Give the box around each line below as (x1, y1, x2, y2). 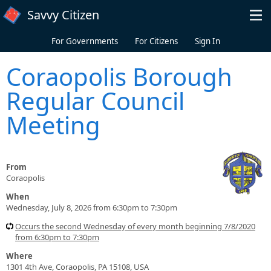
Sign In (194, 36, 220, 47)
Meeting (6, 108, 100, 142)
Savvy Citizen (27, 7, 99, 23)
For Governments (51, 36, 118, 47)
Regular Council (6, 83, 184, 117)
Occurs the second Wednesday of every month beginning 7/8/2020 (15, 220, 255, 232)
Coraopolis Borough (6, 59, 232, 93)
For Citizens (134, 36, 178, 47)
